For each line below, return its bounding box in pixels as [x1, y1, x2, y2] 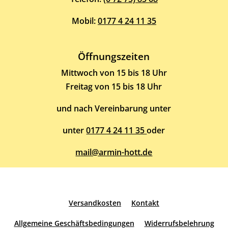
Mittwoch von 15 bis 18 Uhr [61, 67, 167, 79]
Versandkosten [69, 198, 121, 208]
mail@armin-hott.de [75, 147, 153, 158]
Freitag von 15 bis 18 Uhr [66, 81, 162, 93]
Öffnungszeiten [78, 49, 150, 64]
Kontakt [131, 198, 159, 208]
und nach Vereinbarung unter [56, 103, 172, 115]
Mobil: [71, 15, 98, 27]
